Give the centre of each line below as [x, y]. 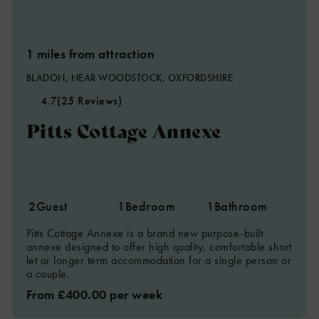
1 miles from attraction [90, 54]
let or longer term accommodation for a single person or [159, 260]
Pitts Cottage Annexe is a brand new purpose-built [145, 233]
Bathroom [241, 206]
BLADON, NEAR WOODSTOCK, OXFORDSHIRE [130, 78]
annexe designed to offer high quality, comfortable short [159, 247]
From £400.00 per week [94, 294]
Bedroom [150, 206]
